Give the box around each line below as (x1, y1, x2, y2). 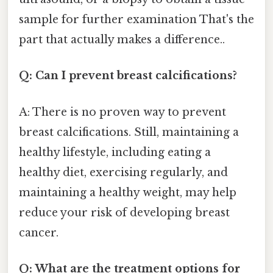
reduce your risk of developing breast (19, 205, 230, 219)
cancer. (19, 225, 58, 239)
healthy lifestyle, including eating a (19, 145, 211, 159)
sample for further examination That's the (19, 13, 254, 27)
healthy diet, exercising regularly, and (19, 165, 228, 179)
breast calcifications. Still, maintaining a (19, 125, 239, 139)
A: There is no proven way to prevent (19, 105, 226, 119)
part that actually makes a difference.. (19, 33, 225, 47)
